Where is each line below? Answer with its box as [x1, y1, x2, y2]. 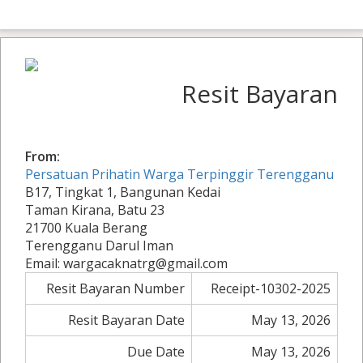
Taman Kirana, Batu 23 [25, 201, 164, 219]
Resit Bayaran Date [68, 311, 185, 329]
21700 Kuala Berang [25, 219, 147, 237]
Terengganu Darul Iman [25, 237, 173, 254]
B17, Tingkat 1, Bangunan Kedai [25, 183, 220, 201]
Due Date [127, 343, 185, 361]
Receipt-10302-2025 [211, 280, 331, 297]
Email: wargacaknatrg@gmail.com [25, 254, 228, 272]
